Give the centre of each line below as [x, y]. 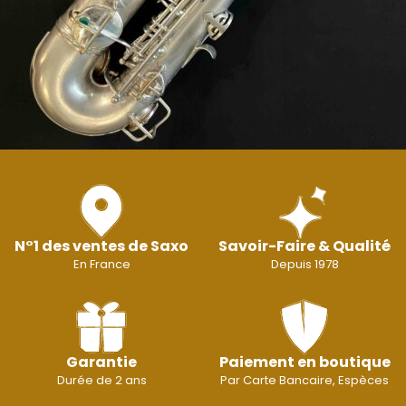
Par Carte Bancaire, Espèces [304, 381]
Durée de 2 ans [101, 381]
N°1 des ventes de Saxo [101, 246]
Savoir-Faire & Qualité [304, 246]
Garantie [101, 362]
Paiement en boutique [304, 362]
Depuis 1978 [304, 265]
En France [101, 265]
